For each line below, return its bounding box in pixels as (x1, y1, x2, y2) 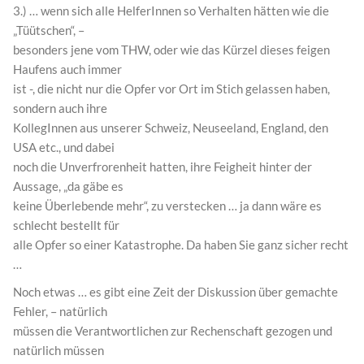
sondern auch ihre (13, 101, 107, 116)
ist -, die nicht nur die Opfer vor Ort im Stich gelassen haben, (13, 81, 330, 97)
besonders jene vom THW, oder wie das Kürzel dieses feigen (13, 42, 330, 58)
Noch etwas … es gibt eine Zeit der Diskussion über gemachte (13, 284, 338, 300)
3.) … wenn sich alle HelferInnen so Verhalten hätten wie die (13, 3, 329, 19)
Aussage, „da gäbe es (13, 179, 123, 194)
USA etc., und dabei (13, 140, 115, 155)
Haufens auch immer (13, 62, 122, 77)
